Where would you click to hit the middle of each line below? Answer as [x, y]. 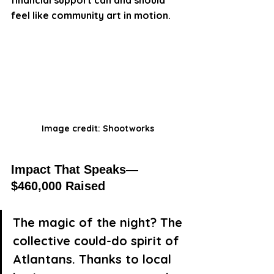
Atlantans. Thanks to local [94, 259]
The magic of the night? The [99, 223]
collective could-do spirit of [98, 241]
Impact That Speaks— [75, 170]
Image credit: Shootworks [98, 129]
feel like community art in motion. [91, 15]
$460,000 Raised [58, 186]
